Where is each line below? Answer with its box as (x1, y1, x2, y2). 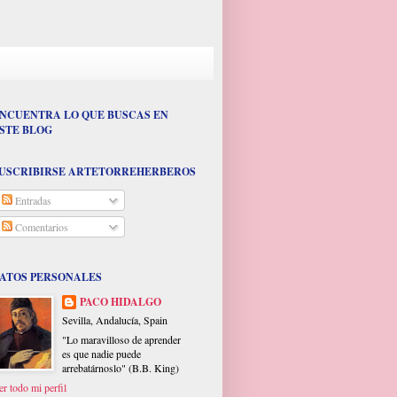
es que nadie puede (62, 346, 141, 362)
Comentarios (12, 220, 68, 235)
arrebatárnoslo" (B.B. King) (62, 361, 179, 376)
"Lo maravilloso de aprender (62, 332, 181, 347)
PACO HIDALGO (80, 294, 161, 310)
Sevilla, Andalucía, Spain (62, 313, 167, 328)
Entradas (12, 193, 51, 208)
